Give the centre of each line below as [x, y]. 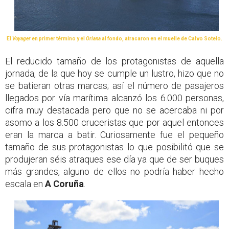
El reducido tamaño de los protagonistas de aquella [114, 61]
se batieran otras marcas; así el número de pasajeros [114, 86]
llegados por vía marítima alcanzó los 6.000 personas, [114, 98]
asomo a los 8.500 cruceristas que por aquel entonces [114, 123]
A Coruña [64, 184]
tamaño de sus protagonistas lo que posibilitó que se [114, 147]
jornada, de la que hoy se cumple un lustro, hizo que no [114, 74]
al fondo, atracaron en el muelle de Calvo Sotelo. [162, 39]
